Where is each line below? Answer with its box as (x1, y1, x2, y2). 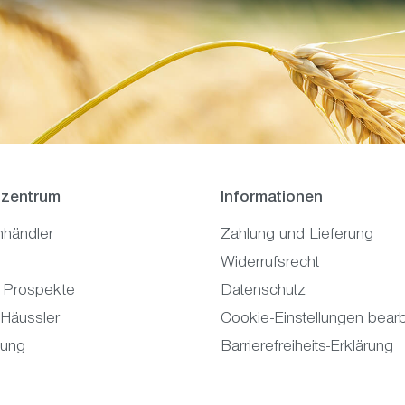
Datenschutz (221, 283, 306, 300)
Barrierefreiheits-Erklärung (221, 339, 393, 356)
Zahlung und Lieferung (221, 227, 373, 244)
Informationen (221, 190, 323, 207)
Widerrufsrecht (221, 255, 319, 272)
